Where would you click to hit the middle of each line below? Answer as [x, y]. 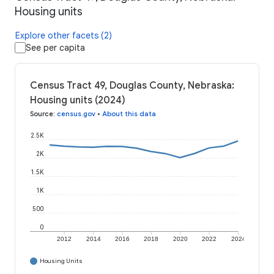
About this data [129, 114]
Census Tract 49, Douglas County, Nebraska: [132, 86]
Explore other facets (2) [64, 36]
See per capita [55, 48]
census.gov [76, 114]
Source [42, 114]
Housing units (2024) [78, 101]
